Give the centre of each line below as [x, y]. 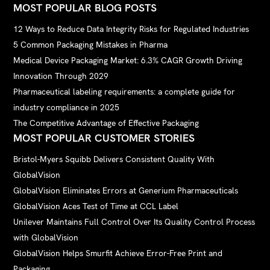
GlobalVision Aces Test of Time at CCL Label [96, 206]
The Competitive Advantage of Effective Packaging [106, 123]
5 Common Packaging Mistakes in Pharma [91, 44]
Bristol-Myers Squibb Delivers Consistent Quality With [114, 159]
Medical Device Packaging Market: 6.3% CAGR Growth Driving [128, 60]
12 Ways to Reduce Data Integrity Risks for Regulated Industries [131, 29]
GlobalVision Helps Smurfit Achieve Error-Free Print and [118, 253]
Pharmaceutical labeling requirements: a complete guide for [124, 91]
